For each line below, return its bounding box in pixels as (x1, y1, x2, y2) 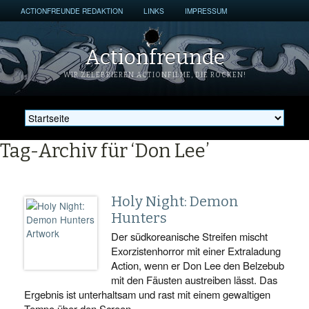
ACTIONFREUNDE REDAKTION (21, 6, 123, 16)
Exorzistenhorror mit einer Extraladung (111, 243, 281, 258)
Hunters (111, 210, 167, 226)
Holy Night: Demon (111, 193, 239, 210)
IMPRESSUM (185, 6, 227, 16)
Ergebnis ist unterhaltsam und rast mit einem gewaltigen (24, 287, 270, 301)
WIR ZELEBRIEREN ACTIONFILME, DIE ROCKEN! (63, 71, 246, 79)
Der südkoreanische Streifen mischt (111, 229, 268, 243)
